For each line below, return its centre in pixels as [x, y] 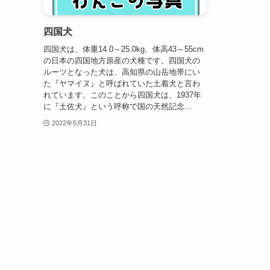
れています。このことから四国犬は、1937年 [122, 95]
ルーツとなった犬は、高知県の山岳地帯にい [122, 72]
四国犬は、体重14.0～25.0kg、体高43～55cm [124, 49]
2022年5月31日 [74, 123]
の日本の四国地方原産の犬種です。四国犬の [122, 60]
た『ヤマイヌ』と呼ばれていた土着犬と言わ [122, 83]
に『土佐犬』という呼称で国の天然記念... [118, 106]
